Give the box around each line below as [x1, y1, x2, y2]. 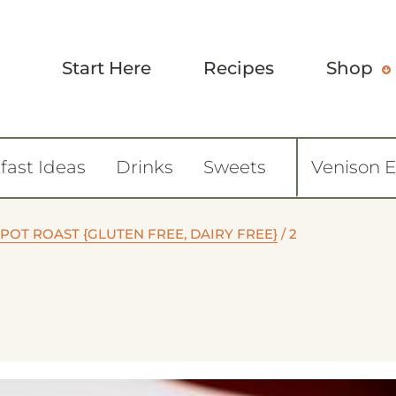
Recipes [203, 57, 274, 79]
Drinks [116, 156, 173, 178]
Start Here [62, 57, 151, 79]
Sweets [203, 156, 266, 178]
